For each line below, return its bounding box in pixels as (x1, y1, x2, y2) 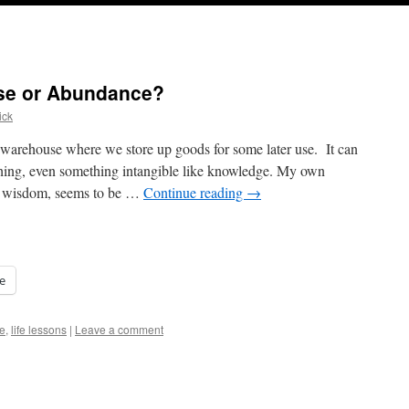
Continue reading (143, 183, 246, 202)
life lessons (11, 321, 67, 337)
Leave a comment (75, 321, 163, 337)
